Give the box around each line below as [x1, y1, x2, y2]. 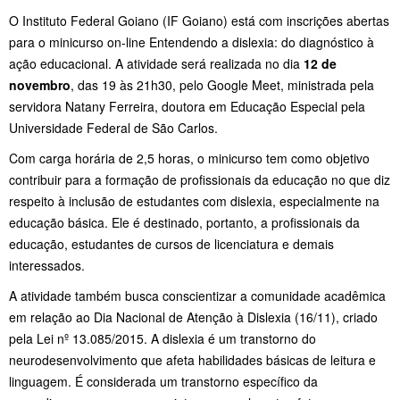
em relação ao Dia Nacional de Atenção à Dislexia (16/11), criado [9, 307, 378, 326]
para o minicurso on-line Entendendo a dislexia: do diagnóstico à [9, 32, 374, 51]
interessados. [9, 255, 85, 274]
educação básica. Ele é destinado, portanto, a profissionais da [9, 212, 360, 231]
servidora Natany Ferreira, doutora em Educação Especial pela [9, 96, 365, 115]
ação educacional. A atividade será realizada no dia [9, 54, 304, 72]
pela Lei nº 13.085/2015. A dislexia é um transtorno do [9, 329, 316, 347]
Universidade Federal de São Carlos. [9, 118, 218, 137]
